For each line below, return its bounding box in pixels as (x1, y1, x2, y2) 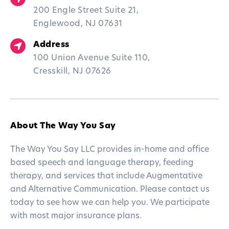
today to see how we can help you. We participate (10, 199, 210, 208)
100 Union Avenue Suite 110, (33, 54, 150, 63)
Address (33, 41, 70, 50)
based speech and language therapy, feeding (10, 159, 194, 168)
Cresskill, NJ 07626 (33, 67, 111, 76)
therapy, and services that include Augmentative (10, 172, 202, 181)
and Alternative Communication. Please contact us (10, 186, 210, 194)
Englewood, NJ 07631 (33, 20, 123, 29)
